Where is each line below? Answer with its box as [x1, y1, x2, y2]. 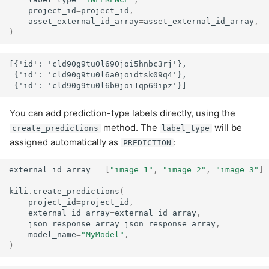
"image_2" [163, 165, 207, 175]
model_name [28, 230, 77, 240]
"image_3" [216, 165, 259, 175]
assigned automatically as [10, 136, 121, 148]
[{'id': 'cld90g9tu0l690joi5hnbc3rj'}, [9, 59, 187, 68]
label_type [162, 124, 210, 133]
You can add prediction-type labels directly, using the [10, 107, 235, 119]
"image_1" [110, 165, 154, 175]
